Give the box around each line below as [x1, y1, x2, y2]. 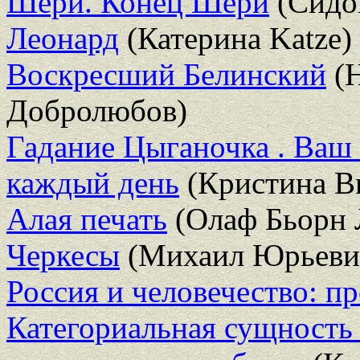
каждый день [6, 165, 179, 200]
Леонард [6, 20, 119, 55]
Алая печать [6, 201, 167, 236]
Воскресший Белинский [6, 56, 326, 92]
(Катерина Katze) [119, 20, 352, 55]
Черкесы [6, 237, 120, 272]
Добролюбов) [6, 92, 187, 128]
